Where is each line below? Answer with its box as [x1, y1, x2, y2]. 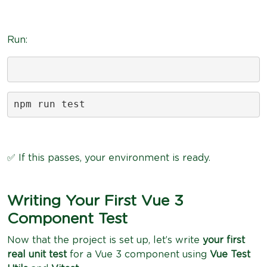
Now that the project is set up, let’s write [7, 235, 203, 245]
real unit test [7, 249, 67, 259]
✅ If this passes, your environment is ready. [7, 153, 210, 163]
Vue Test [210, 249, 250, 259]
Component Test [7, 211, 128, 226]
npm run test [13, 98, 85, 110]
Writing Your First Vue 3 [7, 193, 184, 209]
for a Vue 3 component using [67, 249, 210, 259]
